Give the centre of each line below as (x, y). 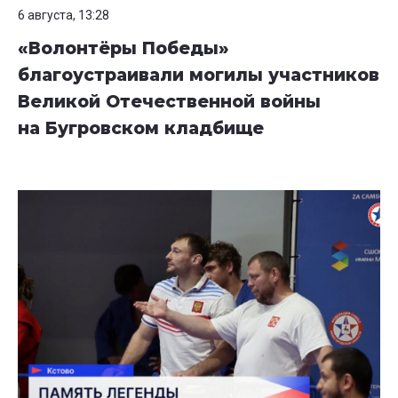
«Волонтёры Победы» (123, 49)
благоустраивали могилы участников (199, 76)
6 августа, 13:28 (64, 16)
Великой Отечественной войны (169, 102)
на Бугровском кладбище (141, 129)
